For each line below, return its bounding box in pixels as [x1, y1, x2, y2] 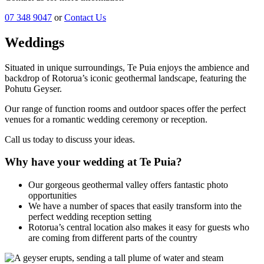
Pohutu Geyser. [5, 83, 62, 94]
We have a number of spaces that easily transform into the [28, 200, 242, 211]
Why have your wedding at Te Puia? [5, 156, 182, 169]
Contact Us [64, 12, 106, 22]
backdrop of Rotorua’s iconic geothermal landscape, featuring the [5, 72, 246, 83]
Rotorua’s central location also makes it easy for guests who [28, 222, 249, 232]
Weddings [5, 34, 64, 50]
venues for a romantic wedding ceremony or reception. [5, 114, 207, 124]
